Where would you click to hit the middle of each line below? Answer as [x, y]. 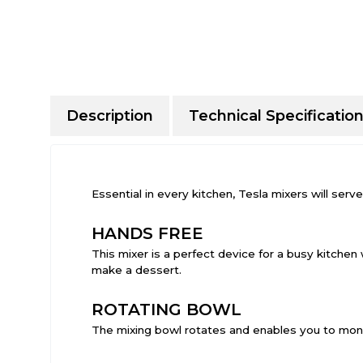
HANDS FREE [147, 233]
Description [110, 116]
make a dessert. [137, 270]
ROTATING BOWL [167, 310]
